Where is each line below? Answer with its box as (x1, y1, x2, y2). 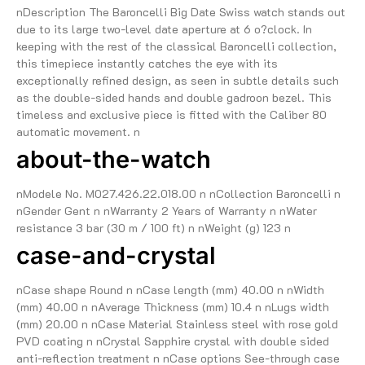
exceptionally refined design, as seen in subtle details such (16, 72, 339, 88)
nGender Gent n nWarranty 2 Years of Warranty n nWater (16, 202, 317, 218)
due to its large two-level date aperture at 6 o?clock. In (16, 20, 312, 37)
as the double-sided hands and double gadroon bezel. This (16, 89, 332, 105)
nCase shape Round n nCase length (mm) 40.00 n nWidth (16, 281, 324, 297)
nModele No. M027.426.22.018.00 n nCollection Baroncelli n (16, 185, 341, 201)
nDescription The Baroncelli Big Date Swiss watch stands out (16, 3, 345, 20)
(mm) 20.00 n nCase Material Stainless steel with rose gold (16, 315, 338, 332)
